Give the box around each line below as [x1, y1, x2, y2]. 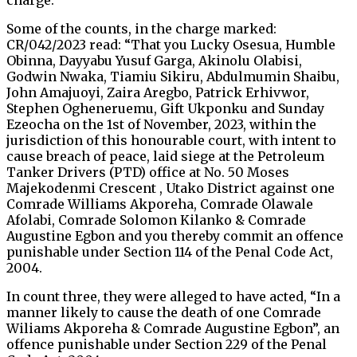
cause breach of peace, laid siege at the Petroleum [6, 148, 324, 165]
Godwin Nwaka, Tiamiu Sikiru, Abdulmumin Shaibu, [6, 69, 339, 85]
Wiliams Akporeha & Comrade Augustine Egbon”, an [6, 320, 339, 337]
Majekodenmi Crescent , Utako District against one [6, 180, 335, 197]
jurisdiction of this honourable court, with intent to [6, 132, 336, 149]
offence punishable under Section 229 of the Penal [6, 336, 327, 353]
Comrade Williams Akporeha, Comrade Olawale [6, 196, 313, 213]
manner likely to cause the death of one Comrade [6, 304, 321, 321]
